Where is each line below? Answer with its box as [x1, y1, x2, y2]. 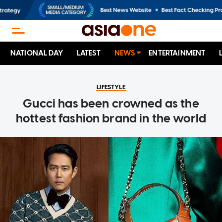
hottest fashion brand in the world [15, 111, 207, 126]
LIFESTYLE [97, 83, 125, 91]
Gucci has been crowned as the [23, 96, 199, 111]
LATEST [76, 49, 101, 58]
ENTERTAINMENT [149, 49, 206, 58]
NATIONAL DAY [10, 49, 63, 58]
